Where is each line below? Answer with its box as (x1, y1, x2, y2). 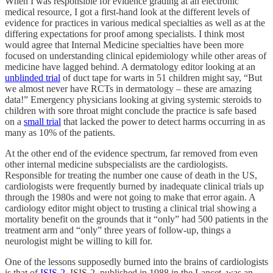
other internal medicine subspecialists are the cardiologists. (5, 158, 228, 169)
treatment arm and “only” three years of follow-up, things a (5, 224, 231, 235)
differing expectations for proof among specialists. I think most (5, 28, 244, 39)
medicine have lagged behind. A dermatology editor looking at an (5, 61, 255, 72)
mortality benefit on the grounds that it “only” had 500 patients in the (5, 213, 268, 224)
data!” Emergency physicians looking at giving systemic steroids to (5, 94, 261, 105)
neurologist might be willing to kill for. (5, 235, 152, 246)
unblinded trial (5, 72, 60, 83)
